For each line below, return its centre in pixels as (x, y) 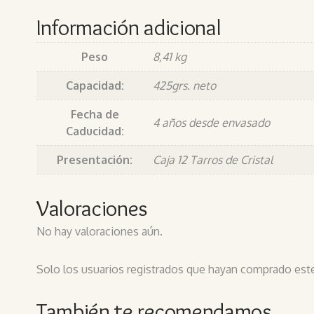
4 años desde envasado (211, 123)
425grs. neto (184, 86)
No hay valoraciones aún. (100, 232)
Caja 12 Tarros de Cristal (213, 160)
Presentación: (95, 160)
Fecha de (95, 115)
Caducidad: (95, 131)
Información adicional (129, 27)
